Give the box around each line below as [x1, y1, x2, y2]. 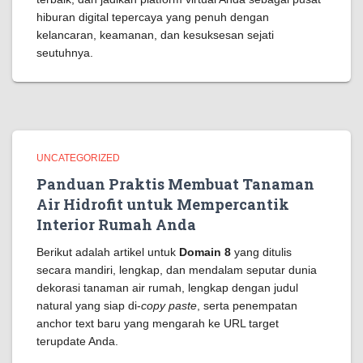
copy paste [141, 299, 197, 312]
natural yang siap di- [36, 299, 141, 312]
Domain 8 [179, 246, 231, 258]
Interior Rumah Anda [36, 215, 196, 234]
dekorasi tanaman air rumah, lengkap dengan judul [36, 281, 298, 294]
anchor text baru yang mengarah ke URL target [36, 317, 279, 330]
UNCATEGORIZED [36, 152, 120, 164]
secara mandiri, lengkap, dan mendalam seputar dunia [36, 263, 317, 276]
